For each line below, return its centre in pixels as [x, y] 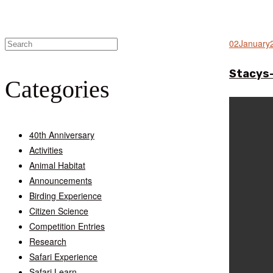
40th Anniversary [62, 134]
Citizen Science [59, 211]
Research [48, 241]
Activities [46, 150]
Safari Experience [63, 256]
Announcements [61, 180]
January [254, 43]
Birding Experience [66, 195]
